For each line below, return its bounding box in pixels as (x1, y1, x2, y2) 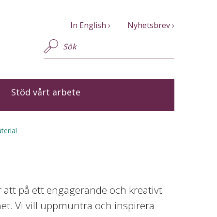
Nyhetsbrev (127, 20, 170, 31)
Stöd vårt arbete (11, 86, 80, 98)
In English (70, 20, 106, 31)
